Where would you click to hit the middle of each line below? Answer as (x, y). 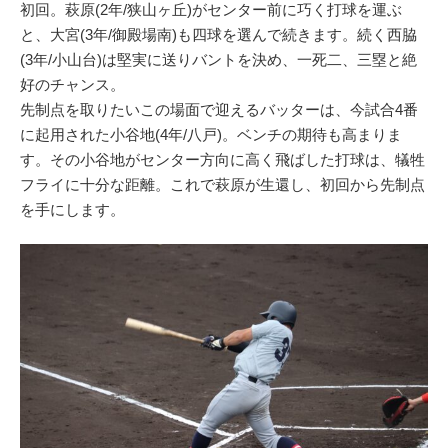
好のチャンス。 (72, 84)
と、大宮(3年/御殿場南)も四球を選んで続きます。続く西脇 (218, 34)
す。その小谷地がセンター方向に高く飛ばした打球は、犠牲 (222, 159)
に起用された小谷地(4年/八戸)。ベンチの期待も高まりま (211, 134)
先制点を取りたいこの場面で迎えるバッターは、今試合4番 (219, 109)
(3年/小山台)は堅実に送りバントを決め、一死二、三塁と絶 (218, 59)
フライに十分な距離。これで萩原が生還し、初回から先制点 (222, 184)
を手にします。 (72, 209)
